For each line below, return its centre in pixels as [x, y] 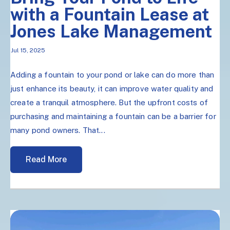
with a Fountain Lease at [110, 15]
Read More [46, 160]
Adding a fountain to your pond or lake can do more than [112, 75]
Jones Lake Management [111, 32]
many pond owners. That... [58, 130]
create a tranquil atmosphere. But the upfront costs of [109, 103]
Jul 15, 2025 [28, 50]
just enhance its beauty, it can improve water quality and [112, 89]
